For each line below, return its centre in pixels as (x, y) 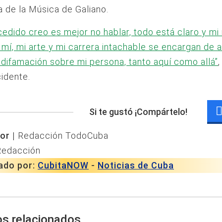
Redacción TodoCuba (63, 136)
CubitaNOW (63, 166)
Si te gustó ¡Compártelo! (138, 112)
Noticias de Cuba (136, 166)
